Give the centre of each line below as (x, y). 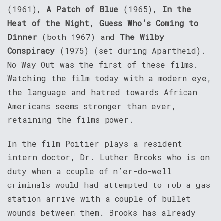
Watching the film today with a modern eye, (110, 78)
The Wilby (142, 37)
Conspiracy (31, 50)
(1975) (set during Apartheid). (130, 50)
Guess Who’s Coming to (149, 23)
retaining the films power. (71, 119)
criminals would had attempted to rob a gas (109, 184)
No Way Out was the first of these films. (103, 64)
